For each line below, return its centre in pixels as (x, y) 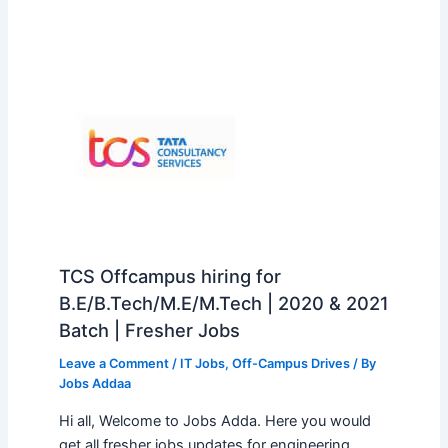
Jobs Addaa (94, 384)
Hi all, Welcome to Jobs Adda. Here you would (214, 421)
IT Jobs (202, 364)
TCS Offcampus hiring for (169, 275)
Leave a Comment (113, 364)
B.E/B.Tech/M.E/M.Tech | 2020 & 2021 (223, 302)
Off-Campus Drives (290, 364)
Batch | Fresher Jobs (149, 329)
